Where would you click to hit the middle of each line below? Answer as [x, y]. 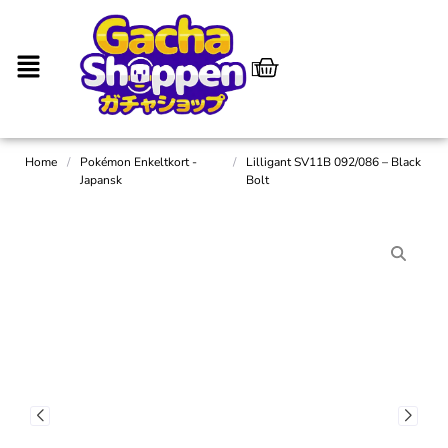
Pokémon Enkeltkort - [138, 161]
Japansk [101, 179]
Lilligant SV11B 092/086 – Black [333, 161]
